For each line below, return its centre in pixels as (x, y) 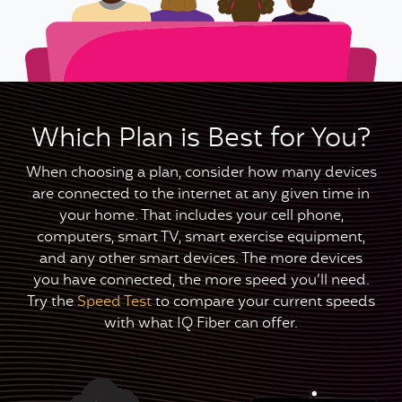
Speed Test (114, 302)
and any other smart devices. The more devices (201, 259)
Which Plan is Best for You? (201, 140)
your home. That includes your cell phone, (201, 216)
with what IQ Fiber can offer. (201, 323)
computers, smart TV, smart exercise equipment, (201, 237)
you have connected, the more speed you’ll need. (201, 280)
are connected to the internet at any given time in (201, 194)
